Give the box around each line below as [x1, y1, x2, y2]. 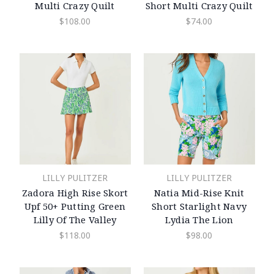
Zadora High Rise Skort [21, 186, 128, 199]
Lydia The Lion [165, 213, 234, 226]
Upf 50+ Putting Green [24, 199, 126, 212]
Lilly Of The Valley [33, 213, 117, 226]
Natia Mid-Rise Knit [154, 186, 245, 199]
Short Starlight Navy [152, 199, 246, 212]
